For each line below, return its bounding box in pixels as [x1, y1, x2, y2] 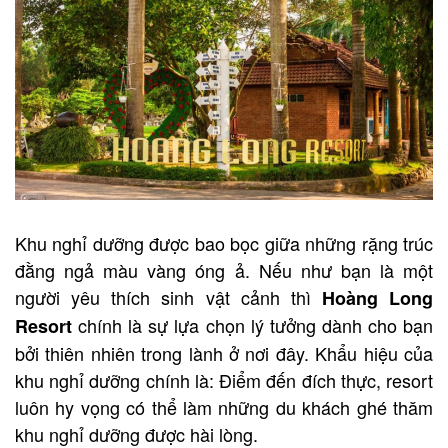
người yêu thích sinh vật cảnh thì [15, 283, 322, 310]
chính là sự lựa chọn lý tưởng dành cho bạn [78, 311, 434, 338]
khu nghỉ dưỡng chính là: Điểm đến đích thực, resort [15, 366, 433, 393]
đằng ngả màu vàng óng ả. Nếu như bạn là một [15, 256, 433, 283]
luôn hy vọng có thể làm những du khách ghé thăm [15, 393, 433, 420]
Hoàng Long [321, 284, 433, 311]
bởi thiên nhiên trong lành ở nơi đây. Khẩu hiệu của [15, 339, 433, 366]
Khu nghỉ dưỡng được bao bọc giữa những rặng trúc [15, 229, 433, 256]
